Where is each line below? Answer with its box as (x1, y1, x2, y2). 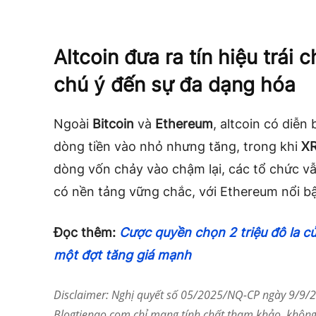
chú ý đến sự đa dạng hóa (54, 72, 296, 97)
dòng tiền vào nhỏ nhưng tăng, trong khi (54, 138, 298, 154)
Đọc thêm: (54, 224, 119, 240)
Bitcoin (92, 116, 134, 131)
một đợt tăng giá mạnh (54, 247, 191, 262)
